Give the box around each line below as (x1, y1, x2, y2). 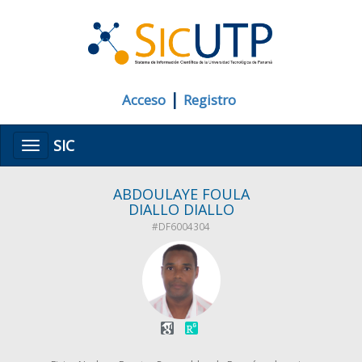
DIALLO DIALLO (128, 200, 234, 220)
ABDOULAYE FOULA (112, 184, 250, 204)
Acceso (122, 90, 166, 110)
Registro (183, 90, 236, 110)
